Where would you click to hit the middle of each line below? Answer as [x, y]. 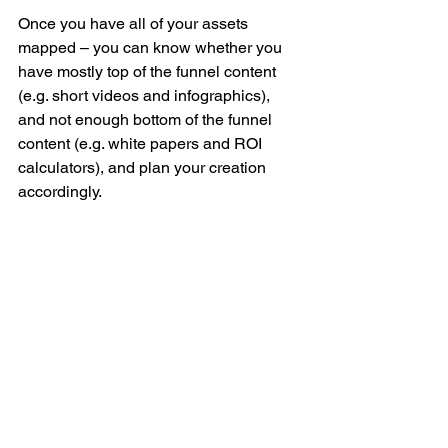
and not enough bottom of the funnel [147, 119]
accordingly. [60, 191]
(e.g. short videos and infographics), [146, 95]
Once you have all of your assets [135, 23]
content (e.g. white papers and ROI [142, 143]
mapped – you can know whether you [152, 47]
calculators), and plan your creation [144, 167]
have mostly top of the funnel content [149, 71]
